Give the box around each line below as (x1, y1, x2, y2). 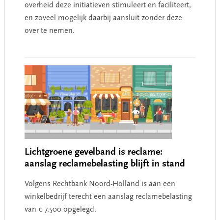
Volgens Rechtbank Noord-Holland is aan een (24, 180, 175, 188)
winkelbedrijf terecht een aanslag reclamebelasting (24, 192, 192, 201)
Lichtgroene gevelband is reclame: (24, 147, 163, 157)
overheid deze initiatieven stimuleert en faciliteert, (24, 1, 191, 9)
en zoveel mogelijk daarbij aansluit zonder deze (24, 14, 182, 22)
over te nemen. (24, 27, 75, 35)
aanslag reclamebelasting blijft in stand (24, 159, 185, 169)
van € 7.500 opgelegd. (24, 205, 96, 214)
